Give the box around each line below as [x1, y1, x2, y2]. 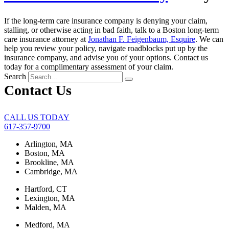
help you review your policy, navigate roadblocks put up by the [4, 44, 208, 53]
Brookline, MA [25, 158, 74, 167]
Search [4, 72, 26, 81]
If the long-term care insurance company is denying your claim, [4, 16, 208, 25]
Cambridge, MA [25, 167, 78, 176]
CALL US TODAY [4, 113, 70, 122]
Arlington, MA [25, 140, 73, 148]
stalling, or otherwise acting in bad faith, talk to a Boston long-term [4, 26, 219, 34]
